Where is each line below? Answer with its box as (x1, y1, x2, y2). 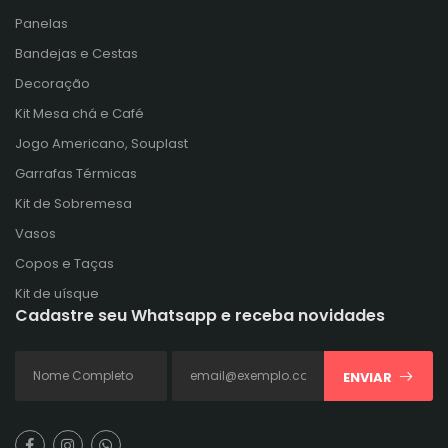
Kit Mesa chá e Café (15, 103, 144, 123)
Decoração (15, 73, 90, 93)
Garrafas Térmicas (15, 163, 137, 183)
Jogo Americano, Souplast (15, 133, 188, 153)
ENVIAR (343, 367, 393, 387)
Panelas (15, 13, 68, 33)
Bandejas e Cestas (15, 43, 138, 63)
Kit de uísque (15, 283, 99, 303)
